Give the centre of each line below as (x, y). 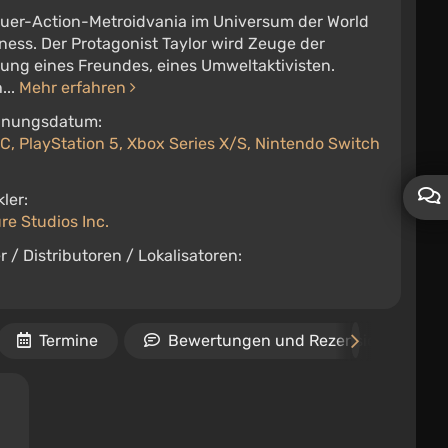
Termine (68, 340)
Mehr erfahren (75, 87)
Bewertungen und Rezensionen (286, 340)
